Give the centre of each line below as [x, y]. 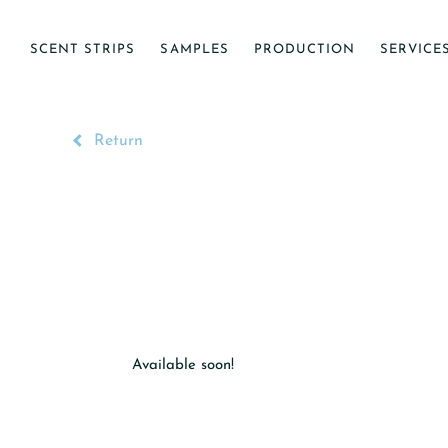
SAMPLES [194, 49]
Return [115, 141]
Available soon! [183, 365]
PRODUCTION [304, 49]
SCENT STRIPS [83, 49]
